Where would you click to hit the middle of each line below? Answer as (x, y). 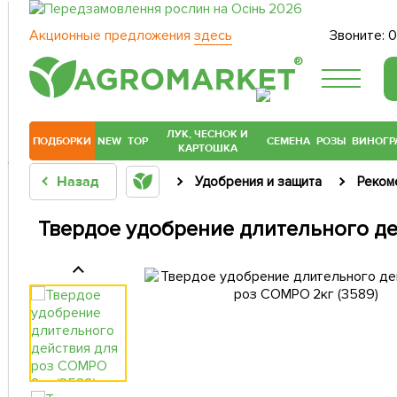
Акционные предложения (112, 35)
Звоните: (359, 35)
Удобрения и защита (258, 182)
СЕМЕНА (289, 141)
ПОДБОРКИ (62, 141)
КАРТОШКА (207, 148)
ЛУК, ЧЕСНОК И (208, 134)
